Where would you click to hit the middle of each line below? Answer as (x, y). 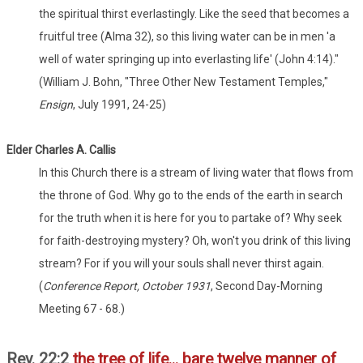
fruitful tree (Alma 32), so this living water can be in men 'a (187, 37)
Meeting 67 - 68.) (82, 309)
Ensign (56, 105)
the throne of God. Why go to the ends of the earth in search (191, 196)
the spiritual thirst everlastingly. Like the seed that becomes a (194, 14)
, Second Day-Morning (267, 286)
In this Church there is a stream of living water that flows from (196, 173)
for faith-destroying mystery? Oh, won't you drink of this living (195, 241)
